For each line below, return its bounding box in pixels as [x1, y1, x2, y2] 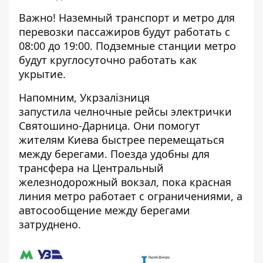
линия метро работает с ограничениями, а [19, 189, 242, 204]
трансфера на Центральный [19, 161, 164, 176]
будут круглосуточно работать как [19, 53, 197, 68]
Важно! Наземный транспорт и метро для [19, 11, 235, 25]
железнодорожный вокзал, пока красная [19, 175, 231, 190]
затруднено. [19, 217, 81, 232]
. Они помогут [127, 119, 200, 133]
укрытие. [19, 67, 66, 82]
